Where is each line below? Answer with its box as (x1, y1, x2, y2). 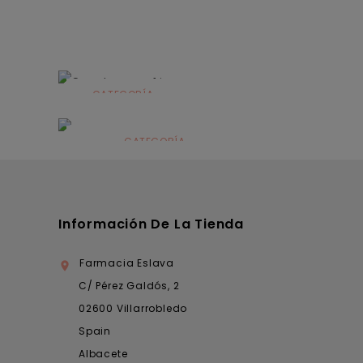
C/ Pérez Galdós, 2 (79, 278, 180, 293)
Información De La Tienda (58, 214, 244, 233)
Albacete (79, 346, 128, 361)
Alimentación (79, 104, 167, 123)
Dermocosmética (96, 152, 212, 171)
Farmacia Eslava (79, 255, 174, 270)
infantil (100, 120, 146, 139)
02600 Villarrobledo (79, 301, 188, 315)
